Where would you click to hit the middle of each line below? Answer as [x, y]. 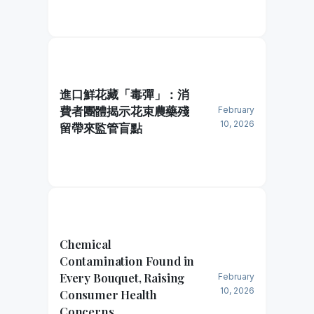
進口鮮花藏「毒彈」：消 [125, 94]
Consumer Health [108, 294]
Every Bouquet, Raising [122, 277]
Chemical [86, 244]
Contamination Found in [127, 260]
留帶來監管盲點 [101, 127]
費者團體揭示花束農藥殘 [125, 110]
